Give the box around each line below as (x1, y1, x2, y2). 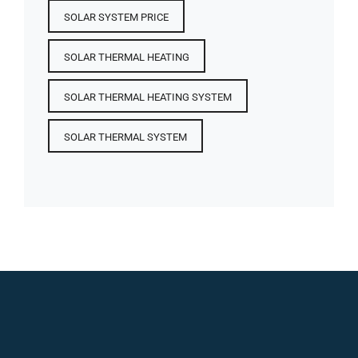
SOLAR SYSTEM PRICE (64, 10, 169, 23)
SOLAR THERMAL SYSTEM (64, 130, 187, 143)
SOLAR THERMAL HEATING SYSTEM (64, 90, 232, 103)
